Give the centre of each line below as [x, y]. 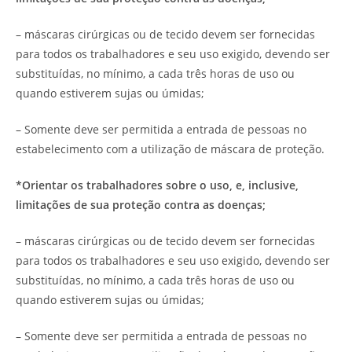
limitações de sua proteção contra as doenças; [141, 204]
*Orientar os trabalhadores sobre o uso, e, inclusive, [157, 185]
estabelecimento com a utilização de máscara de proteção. [170, 148]
